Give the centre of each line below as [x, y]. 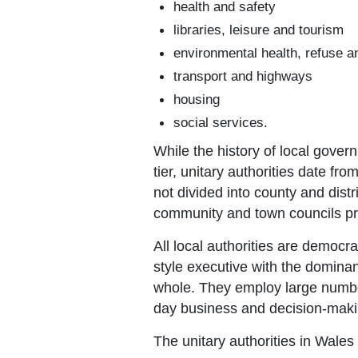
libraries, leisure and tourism [259, 29]
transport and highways [243, 76]
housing [197, 99]
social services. [221, 122]
